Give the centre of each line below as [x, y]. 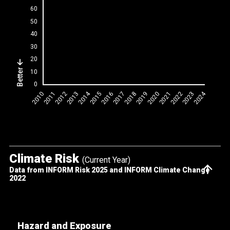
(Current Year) [106, 160]
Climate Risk [45, 159]
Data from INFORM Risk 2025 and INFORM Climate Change [109, 170]
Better [20, 76]
